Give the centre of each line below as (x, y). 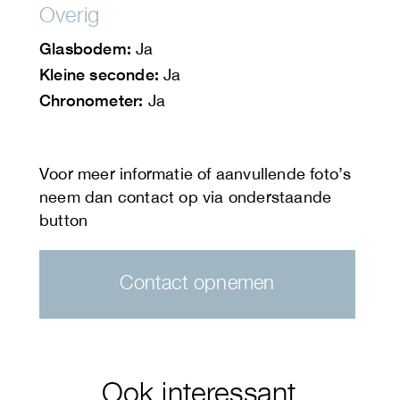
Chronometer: (92, 100)
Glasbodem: (85, 49)
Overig (70, 15)
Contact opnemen (197, 283)
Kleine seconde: (99, 75)
